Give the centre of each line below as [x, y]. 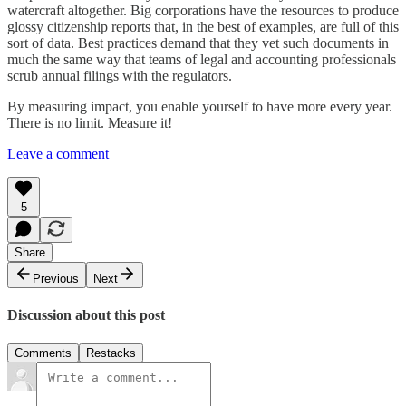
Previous [56, 279]
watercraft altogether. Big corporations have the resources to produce [203, 11]
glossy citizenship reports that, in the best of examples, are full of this [203, 27]
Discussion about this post [86, 315]
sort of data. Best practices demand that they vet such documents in [198, 43]
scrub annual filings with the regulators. [120, 76]
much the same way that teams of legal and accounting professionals [202, 60]
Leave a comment [58, 154]
